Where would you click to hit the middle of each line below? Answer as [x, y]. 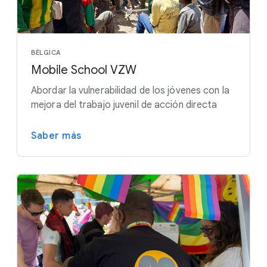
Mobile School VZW [84, 70]
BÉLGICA [46, 52]
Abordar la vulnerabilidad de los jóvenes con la [130, 90]
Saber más [56, 136]
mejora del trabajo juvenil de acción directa [124, 105]
